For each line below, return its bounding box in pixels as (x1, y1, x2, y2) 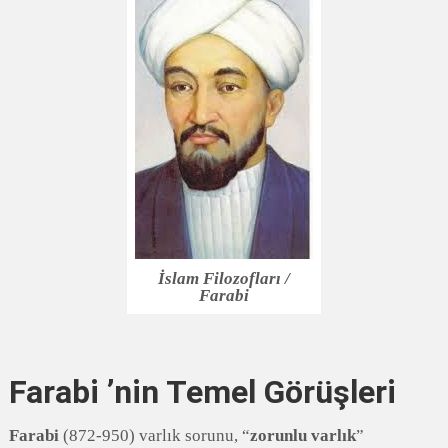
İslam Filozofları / (157, 269, 290, 288)
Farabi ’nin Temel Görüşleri (8, 372, 396, 411)
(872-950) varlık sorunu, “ (58, 425, 250, 445)
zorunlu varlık (249, 425, 356, 445)
